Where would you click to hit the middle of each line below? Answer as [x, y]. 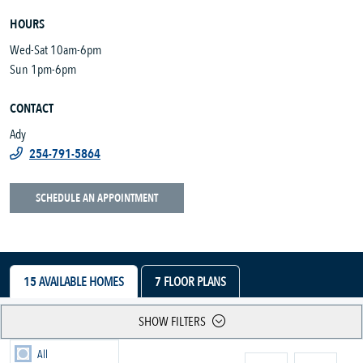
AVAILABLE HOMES [80, 282]
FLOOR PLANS [194, 282]
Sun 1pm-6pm [43, 70]
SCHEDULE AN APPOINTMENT [97, 199]
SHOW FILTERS [172, 322]
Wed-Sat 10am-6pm [56, 51]
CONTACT [32, 109]
